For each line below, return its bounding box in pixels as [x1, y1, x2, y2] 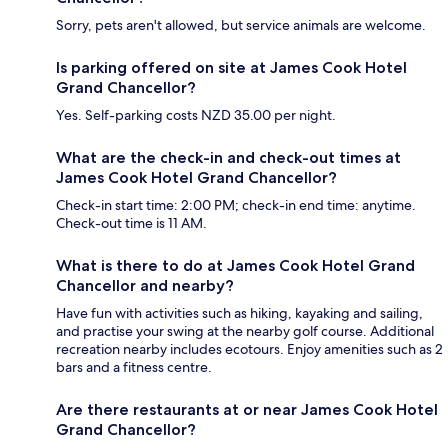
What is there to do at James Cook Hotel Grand [56, 255, 415, 275]
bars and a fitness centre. [56, 357, 212, 376]
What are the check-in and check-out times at [56, 147, 401, 167]
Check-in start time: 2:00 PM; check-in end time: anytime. [56, 195, 416, 214]
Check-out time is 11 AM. [56, 213, 207, 232]
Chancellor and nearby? [56, 275, 234, 295]
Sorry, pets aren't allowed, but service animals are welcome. [56, 15, 426, 34]
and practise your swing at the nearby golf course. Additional [56, 321, 434, 340]
